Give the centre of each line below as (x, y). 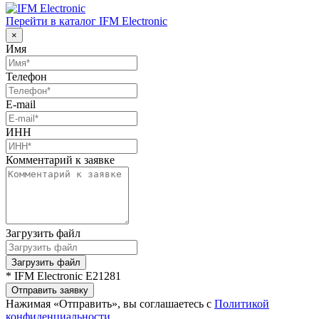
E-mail (21, 104)
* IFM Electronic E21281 (63, 276)
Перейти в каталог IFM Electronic (87, 21)
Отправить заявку (50, 290)
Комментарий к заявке (60, 159)
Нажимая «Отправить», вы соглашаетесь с (110, 303)
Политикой (242, 303)
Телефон (26, 76)
